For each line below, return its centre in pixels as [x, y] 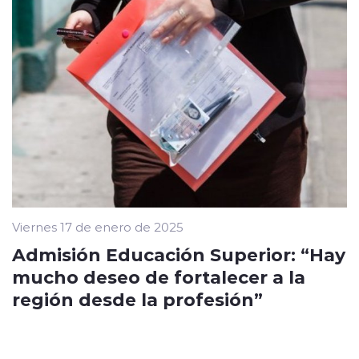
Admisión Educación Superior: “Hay [179, 254]
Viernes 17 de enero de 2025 [98, 227]
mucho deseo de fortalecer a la [159, 277]
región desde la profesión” [137, 299]
